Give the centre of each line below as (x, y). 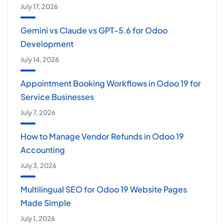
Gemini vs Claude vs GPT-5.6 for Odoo (94, 30)
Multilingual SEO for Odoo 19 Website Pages (104, 189)
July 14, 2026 (40, 60)
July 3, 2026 (38, 166)
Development (47, 44)
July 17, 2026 (39, 7)
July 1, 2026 (38, 219)
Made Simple (46, 203)
